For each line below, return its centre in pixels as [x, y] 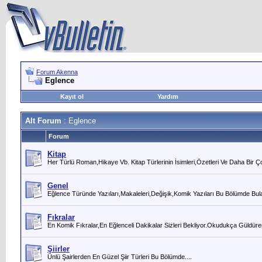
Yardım [168, 96]
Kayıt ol [72, 96]
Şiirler [58, 249]
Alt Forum [43, 121]
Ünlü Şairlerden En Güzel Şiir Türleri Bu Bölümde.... [120, 257]
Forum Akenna [57, 72]
